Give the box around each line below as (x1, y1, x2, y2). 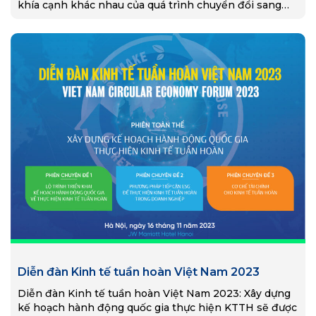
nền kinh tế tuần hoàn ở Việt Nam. (18, 12, 194, 25)
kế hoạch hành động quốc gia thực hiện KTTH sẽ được (18, 301, 297, 315)
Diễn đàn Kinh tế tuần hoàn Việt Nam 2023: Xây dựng (18, 287, 291, 300)
